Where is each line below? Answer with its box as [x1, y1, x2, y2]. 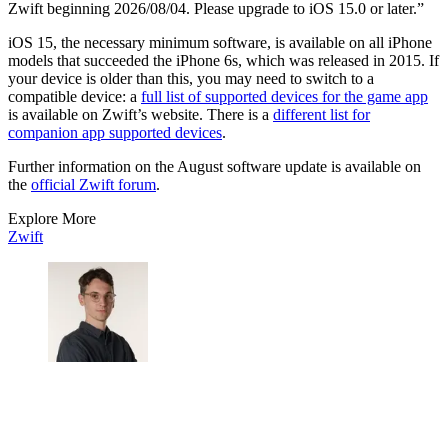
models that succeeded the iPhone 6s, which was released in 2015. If [8, 51, 439, 69]
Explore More [8, 209, 96, 227]
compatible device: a [8, 87, 141, 105]
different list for [273, 105, 370, 123]
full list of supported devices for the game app [141, 87, 428, 105]
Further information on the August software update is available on [8, 157, 421, 175]
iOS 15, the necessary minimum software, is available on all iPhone [8, 33, 432, 51]
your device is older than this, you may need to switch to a [8, 69, 374, 87]
